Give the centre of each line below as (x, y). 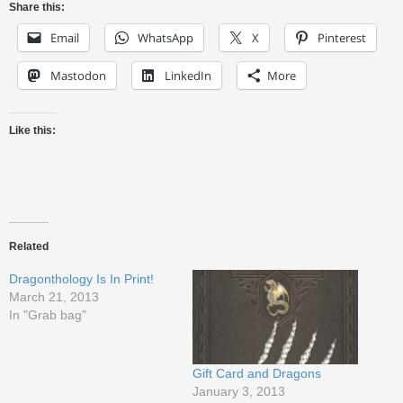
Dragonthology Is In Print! (81, 278)
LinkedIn (188, 75)
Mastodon (78, 75)
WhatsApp (166, 37)
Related (29, 246)
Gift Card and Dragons (257, 373)
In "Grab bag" (48, 314)
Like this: (32, 130)
